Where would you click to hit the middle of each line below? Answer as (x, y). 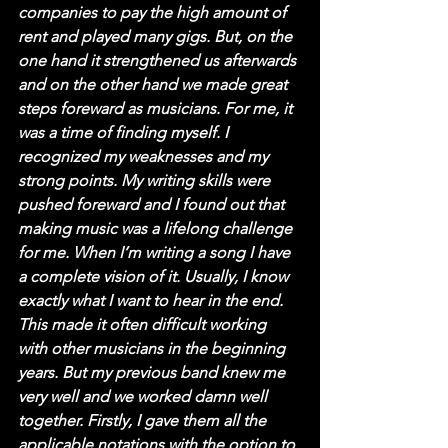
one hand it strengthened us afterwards (159, 60)
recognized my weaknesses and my (145, 156)
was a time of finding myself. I (125, 132)
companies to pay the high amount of (154, 12)
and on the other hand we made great (154, 84)
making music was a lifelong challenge (157, 228)
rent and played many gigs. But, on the (157, 36)
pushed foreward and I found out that (153, 204)
